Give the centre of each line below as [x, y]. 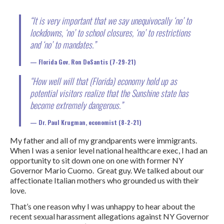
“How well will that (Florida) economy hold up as [103, 81]
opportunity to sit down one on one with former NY [97, 160]
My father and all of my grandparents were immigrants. [103, 140]
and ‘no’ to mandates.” [63, 44]
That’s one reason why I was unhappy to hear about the [102, 206]
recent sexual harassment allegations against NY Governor [109, 216]
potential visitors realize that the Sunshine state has [109, 93]
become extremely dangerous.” [77, 105]
